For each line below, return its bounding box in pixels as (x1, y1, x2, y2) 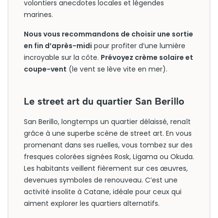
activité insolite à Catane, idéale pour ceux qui (24, 187, 182, 197)
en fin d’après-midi (24, 41, 92, 51)
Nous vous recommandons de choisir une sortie (24, 29, 193, 39)
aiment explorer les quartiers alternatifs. (24, 199, 160, 208)
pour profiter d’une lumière (92, 41, 185, 51)
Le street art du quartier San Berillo (24, 95, 184, 107)
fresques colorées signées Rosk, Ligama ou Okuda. (24, 152, 194, 162)
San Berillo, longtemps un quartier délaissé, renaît (24, 117, 191, 127)
